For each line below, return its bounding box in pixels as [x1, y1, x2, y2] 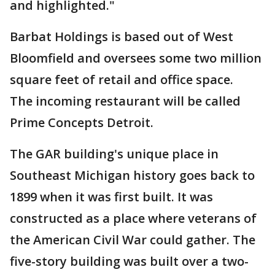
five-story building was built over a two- [10, 253, 249, 270]
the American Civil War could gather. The [10, 231, 255, 249]
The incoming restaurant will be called [10, 93, 241, 110]
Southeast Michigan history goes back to [10, 167, 255, 184]
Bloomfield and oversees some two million [10, 50, 261, 67]
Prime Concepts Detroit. [10, 114, 153, 131]
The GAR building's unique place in [10, 145, 219, 163]
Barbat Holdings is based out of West [10, 28, 233, 45]
